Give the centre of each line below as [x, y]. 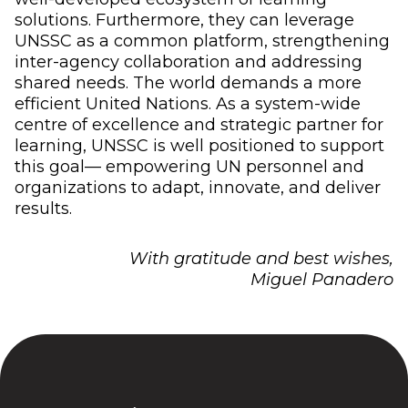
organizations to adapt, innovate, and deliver [198, 187]
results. [43, 208]
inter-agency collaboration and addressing [189, 61]
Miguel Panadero [322, 279]
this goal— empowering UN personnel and [189, 166]
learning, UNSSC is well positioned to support [199, 145]
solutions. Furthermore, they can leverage [184, 20]
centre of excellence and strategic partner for [199, 124]
